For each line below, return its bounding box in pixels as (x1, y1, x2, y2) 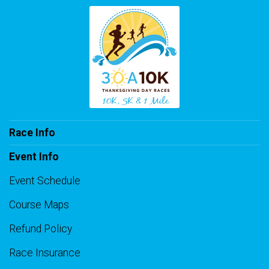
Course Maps (9, 199, 69, 211)
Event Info (9, 151, 59, 163)
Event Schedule (9, 175, 80, 187)
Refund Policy (9, 223, 72, 235)
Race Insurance (9, 247, 80, 259)
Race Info (9, 127, 55, 139)
